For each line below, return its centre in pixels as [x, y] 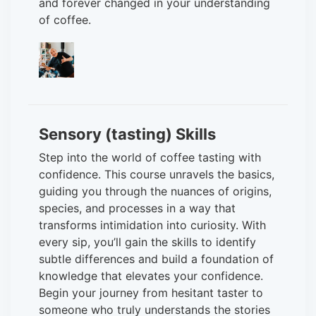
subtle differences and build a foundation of [156, 259]
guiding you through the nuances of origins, [155, 191]
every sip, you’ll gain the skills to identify [147, 242]
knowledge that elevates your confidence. [151, 275]
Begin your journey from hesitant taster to [151, 292]
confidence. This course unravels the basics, [157, 174]
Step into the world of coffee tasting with [150, 157]
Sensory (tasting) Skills [127, 134]
